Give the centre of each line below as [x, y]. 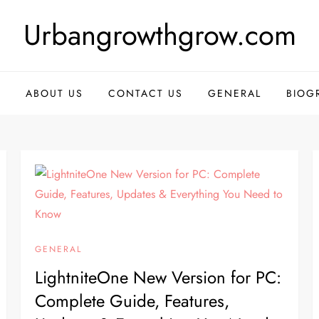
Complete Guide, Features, [132, 301]
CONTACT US [145, 93]
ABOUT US [54, 93]
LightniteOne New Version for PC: [158, 277]
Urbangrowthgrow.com [159, 35]
